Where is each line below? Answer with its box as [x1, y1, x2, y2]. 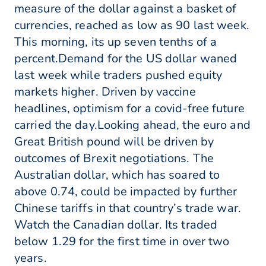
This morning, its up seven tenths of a [14, 34, 217, 50]
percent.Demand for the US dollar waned [14, 50, 237, 67]
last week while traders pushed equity [14, 67, 223, 84]
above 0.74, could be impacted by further [14, 183, 237, 200]
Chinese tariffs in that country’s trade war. [14, 200, 241, 217]
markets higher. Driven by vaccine [14, 84, 196, 100]
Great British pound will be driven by [14, 134, 214, 150]
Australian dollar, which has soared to [14, 167, 220, 183]
